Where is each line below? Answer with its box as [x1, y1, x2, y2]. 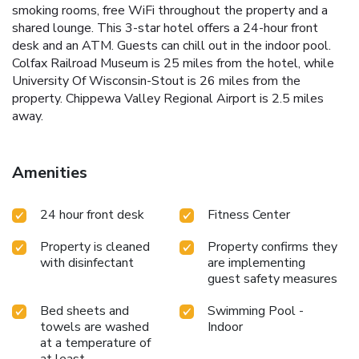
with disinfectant [40, 253, 134, 272]
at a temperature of [40, 333, 151, 352]
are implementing [208, 253, 305, 272]
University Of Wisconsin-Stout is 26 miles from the [12, 71, 301, 90]
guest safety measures [208, 269, 337, 288]
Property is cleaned [40, 237, 150, 256]
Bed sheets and [40, 301, 129, 320]
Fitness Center [208, 205, 290, 224]
